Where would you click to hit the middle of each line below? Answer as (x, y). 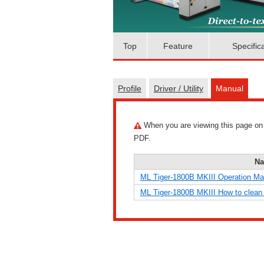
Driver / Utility (179, 88)
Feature (178, 46)
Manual (230, 88)
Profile (130, 88)
